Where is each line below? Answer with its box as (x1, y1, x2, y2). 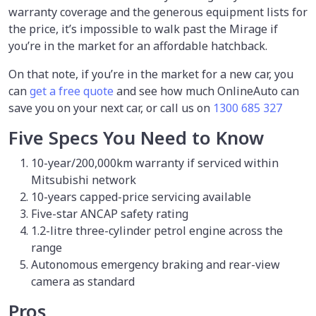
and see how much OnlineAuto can (114, 83, 299, 99)
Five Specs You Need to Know (8, 125, 264, 150)
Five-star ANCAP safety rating (31, 205, 191, 221)
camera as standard (31, 273, 138, 289)
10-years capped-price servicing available (31, 188, 254, 205)
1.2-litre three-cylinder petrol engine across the (31, 222, 283, 238)
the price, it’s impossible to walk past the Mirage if (8, 20, 278, 37)
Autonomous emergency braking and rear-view (31, 256, 280, 272)
